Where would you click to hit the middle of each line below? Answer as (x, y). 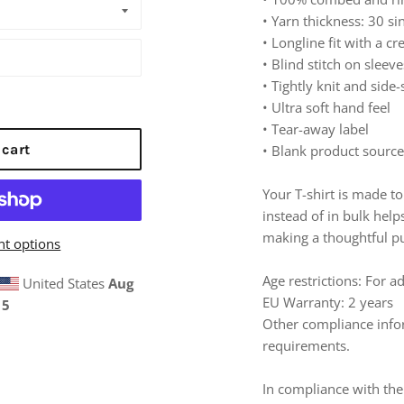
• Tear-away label (316, 129)
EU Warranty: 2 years (328, 303)
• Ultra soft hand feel (327, 108)
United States (63, 284)
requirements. (307, 346)
